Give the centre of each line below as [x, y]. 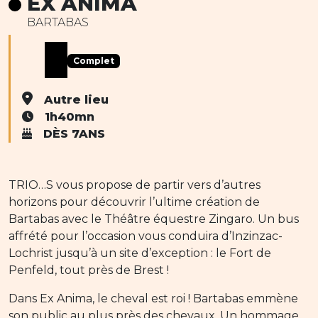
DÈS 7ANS [74, 134]
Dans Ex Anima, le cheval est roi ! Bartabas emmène [153, 299]
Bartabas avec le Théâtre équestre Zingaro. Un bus [154, 219]
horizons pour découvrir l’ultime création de [134, 202]
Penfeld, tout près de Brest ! [89, 270]
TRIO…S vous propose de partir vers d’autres [135, 185]
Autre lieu [76, 100]
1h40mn [70, 117]
